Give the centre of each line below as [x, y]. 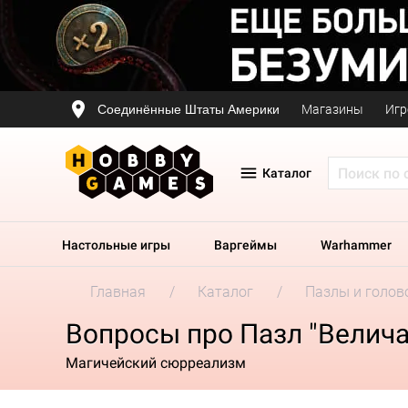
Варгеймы [245, 245]
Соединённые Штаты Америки [189, 109]
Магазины [332, 109]
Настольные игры [116, 245]
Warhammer [356, 245]
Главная [118, 292]
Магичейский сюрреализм [156, 362]
